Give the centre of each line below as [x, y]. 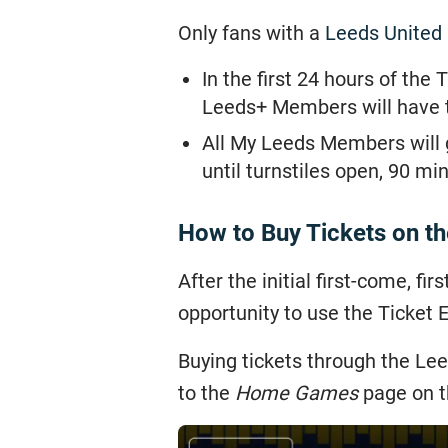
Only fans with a [251, 33]
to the [206, 393]
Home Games [296, 393]
